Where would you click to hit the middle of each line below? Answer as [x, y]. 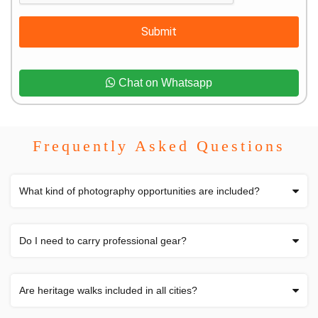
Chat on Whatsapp [164, 82]
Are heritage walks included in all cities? [108, 290]
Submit [159, 31]
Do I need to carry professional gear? [103, 240]
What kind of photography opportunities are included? [139, 191]
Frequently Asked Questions [159, 146]
